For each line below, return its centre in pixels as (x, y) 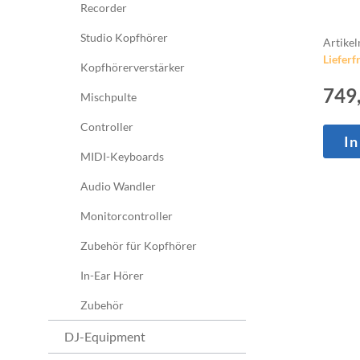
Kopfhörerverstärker (133, 67)
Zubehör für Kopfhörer (139, 245)
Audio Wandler (118, 186)
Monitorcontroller (127, 215)
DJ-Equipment (105, 336)
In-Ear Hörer (112, 275)
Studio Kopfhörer (124, 37)
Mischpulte (108, 96)
